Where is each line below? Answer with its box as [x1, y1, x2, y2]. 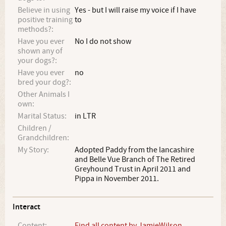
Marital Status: [18, 111, 67, 121]
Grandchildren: [18, 133, 69, 143]
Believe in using [18, 5, 70, 15]
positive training [18, 15, 73, 25]
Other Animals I [18, 89, 70, 99]
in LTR [75, 111, 96, 121]
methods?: [18, 24, 53, 34]
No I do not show [75, 36, 132, 46]
